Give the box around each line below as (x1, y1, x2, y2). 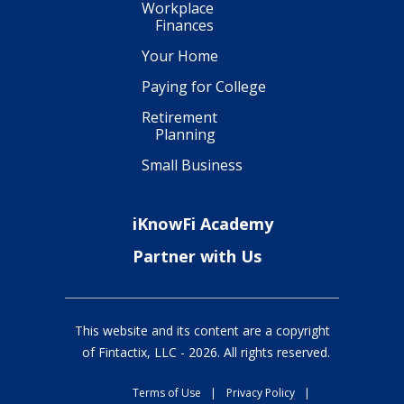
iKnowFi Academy (133, 212, 273, 234)
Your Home (142, 45, 218, 66)
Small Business (142, 154, 243, 175)
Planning (155, 124, 216, 144)
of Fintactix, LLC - (82, 343, 188, 361)
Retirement (142, 106, 217, 127)
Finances (155, 14, 214, 35)
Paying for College (142, 76, 266, 96)
